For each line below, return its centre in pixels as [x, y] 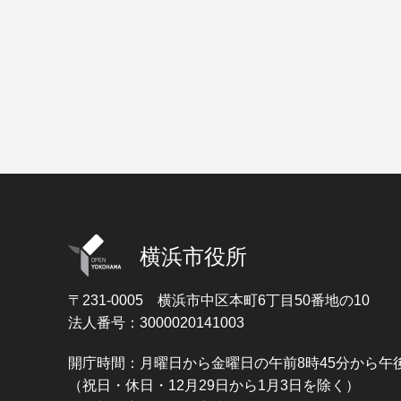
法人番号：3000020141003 [156, 323]
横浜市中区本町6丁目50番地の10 [264, 301]
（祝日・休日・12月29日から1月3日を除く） [214, 386]
